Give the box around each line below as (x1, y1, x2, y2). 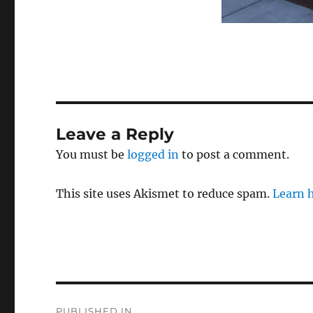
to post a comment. (179, 147, 290, 161)
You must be (56, 147, 128, 161)
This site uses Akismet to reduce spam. (56, 186, 273, 201)
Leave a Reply (56, 124, 175, 144)
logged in (127, 147, 180, 161)
